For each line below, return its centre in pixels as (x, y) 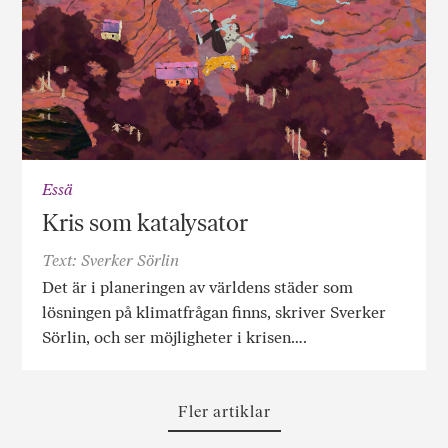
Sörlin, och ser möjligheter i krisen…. (175, 337)
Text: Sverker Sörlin (111, 260)
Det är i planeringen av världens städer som (198, 287)
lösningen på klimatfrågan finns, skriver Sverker (214, 312)
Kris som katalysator (145, 222)
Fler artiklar (224, 412)
